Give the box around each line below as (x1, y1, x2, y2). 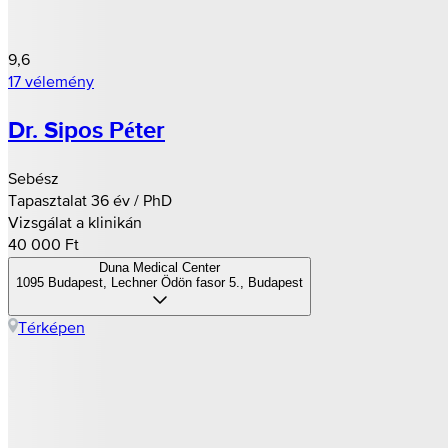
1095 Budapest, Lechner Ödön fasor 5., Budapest (16, 274, 303, 290)
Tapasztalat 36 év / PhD (8, 190, 172, 209)
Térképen (18, 317, 85, 336)
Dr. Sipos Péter (8, 112, 165, 148)
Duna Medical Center (99, 259, 220, 275)
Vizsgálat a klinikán (8, 212, 142, 231)
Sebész (8, 168, 59, 187)
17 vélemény (8, 72, 94, 91)
